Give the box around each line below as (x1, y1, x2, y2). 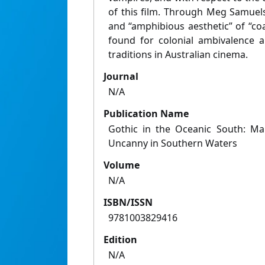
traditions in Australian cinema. (108, 48, 248, 62)
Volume (104, 159, 140, 172)
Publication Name (104, 107, 189, 121)
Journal (104, 70, 138, 83)
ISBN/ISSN (104, 196, 153, 209)
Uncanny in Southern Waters (108, 137, 237, 150)
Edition (104, 233, 137, 247)
